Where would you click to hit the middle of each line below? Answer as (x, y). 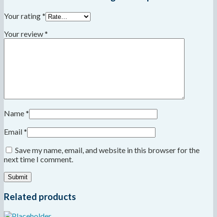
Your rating (23, 16)
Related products (40, 196)
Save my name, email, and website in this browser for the (107, 150)
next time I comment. (39, 159)
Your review (24, 34)
